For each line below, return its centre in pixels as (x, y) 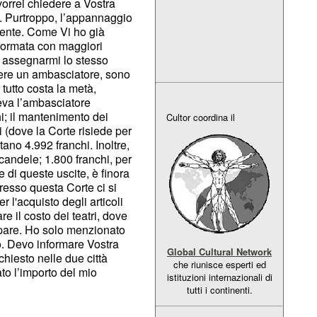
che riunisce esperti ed (219, 265)
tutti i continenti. (219, 290)
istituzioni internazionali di (219, 277)
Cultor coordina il (201, 117)
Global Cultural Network (219, 252)
